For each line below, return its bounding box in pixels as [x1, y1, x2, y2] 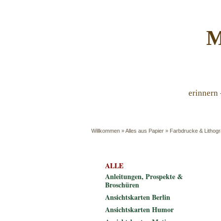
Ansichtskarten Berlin [105, 192, 170, 202]
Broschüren [105, 180, 139, 190]
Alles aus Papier [125, 128, 164, 134]
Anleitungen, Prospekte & [105, 171, 183, 182]
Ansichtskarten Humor [105, 204, 174, 215]
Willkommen [91, 128, 120, 134]
